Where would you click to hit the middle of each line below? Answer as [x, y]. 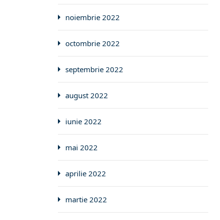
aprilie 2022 [86, 173]
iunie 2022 [83, 121]
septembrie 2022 [94, 69]
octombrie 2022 [93, 43]
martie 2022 [86, 199]
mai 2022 [82, 147]
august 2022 [87, 95]
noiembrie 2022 [93, 17]
